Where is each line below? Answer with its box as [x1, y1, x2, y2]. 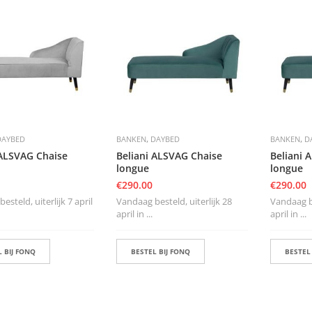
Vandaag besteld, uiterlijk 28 [116, 194, 232, 208]
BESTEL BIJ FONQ [130, 246, 190, 256]
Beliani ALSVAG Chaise [116, 148, 222, 162]
